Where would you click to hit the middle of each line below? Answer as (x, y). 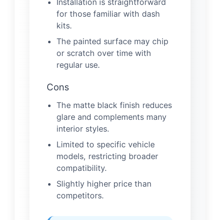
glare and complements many (111, 117)
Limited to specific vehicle (106, 144)
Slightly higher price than (104, 183)
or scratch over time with (104, 53)
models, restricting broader (107, 156)
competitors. (80, 195)
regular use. (78, 65)
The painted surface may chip (112, 41)
